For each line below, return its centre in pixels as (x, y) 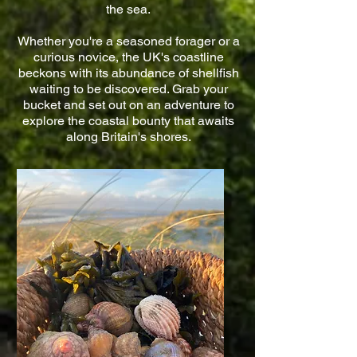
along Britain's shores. (128, 137)
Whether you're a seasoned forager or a (128, 41)
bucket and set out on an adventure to (128, 105)
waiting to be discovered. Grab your (128, 89)
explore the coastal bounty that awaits (128, 121)
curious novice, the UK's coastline (128, 57)
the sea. (128, 9)
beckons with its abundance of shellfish (128, 73)
